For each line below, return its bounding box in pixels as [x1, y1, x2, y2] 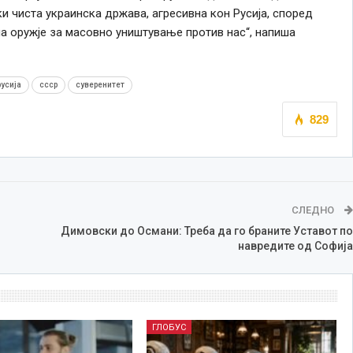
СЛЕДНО [291, 203, 336, 216]
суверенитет [75, 80, 124, 89]
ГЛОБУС [151, 321, 186, 333]
